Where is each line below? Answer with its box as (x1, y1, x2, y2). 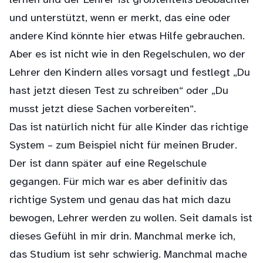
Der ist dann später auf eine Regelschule (9, 158, 207, 170)
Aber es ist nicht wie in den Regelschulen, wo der (9, 49, 245, 61)
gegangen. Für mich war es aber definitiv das (9, 176, 227, 188)
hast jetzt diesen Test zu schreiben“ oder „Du (9, 85, 228, 97)
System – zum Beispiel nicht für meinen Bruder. (9, 140, 237, 152)
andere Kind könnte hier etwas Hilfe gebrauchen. (9, 31, 245, 43)
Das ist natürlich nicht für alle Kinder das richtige (9, 122, 248, 134)
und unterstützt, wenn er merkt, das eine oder (9, 12, 231, 25)
